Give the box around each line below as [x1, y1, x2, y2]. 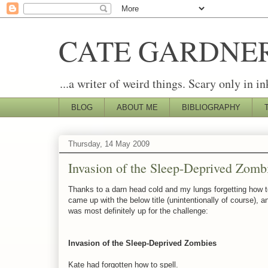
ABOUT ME [116, 102, 158, 112]
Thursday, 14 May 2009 [68, 139, 150, 149]
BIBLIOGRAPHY [181, 102, 240, 112]
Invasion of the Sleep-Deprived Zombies [68, 238, 217, 248]
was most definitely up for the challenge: [68, 206, 208, 215]
